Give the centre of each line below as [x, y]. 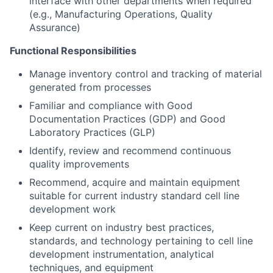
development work [73, 209]
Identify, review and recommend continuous [130, 151]
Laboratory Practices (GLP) [92, 132]
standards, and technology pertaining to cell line [141, 241]
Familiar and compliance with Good [111, 105]
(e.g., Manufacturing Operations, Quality [121, 14]
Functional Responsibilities [73, 51]
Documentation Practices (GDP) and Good [127, 119]
